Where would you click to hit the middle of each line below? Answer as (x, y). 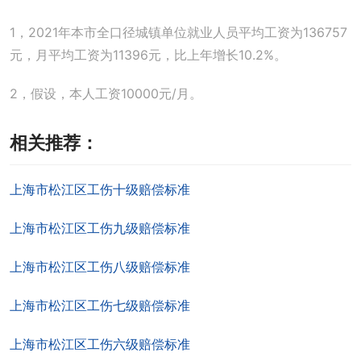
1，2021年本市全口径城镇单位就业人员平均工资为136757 (178, 32)
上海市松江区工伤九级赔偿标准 (100, 228)
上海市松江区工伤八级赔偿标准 (100, 267)
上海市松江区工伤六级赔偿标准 (100, 344)
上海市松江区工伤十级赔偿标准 (100, 189)
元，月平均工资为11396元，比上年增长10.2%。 (148, 55)
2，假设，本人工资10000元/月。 (106, 93)
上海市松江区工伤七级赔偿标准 (100, 305)
